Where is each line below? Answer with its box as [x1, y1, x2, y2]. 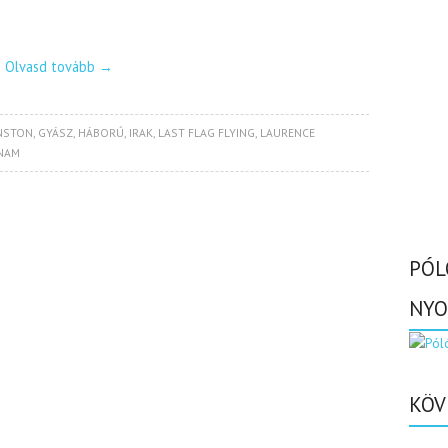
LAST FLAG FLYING [157, 125, 255, 140]
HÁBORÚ [77, 125, 124, 140]
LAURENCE [259, 125, 315, 140]
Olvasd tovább [5, 57, 100, 76]
